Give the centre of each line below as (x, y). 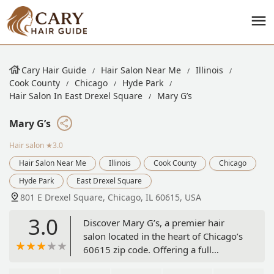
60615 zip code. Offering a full (147, 249)
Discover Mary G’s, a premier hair (154, 222)
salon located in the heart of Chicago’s (163, 236)
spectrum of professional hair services (163, 263)
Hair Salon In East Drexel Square (76, 96)
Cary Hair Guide (54, 70)
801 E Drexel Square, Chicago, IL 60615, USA (111, 197)
